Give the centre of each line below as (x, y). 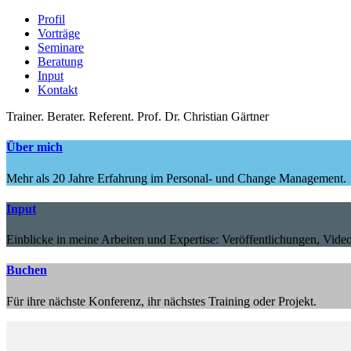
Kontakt (58, 90)
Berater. (66, 116)
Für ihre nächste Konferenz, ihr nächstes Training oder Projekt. (161, 301)
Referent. (113, 116)
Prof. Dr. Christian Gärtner (203, 116)
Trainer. (25, 116)
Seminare (61, 47)
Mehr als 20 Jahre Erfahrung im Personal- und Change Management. (176, 178)
